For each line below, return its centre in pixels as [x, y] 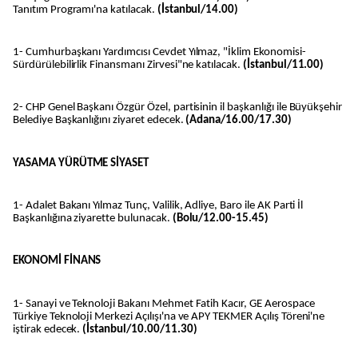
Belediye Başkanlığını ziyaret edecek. [99, 121]
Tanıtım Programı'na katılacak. [85, 10]
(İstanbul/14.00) [198, 10]
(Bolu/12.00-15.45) [220, 219]
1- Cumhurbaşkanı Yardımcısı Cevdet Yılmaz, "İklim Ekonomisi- [159, 53]
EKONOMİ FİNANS [57, 261]
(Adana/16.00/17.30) [239, 121]
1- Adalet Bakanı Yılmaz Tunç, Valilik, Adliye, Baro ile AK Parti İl [158, 206]
